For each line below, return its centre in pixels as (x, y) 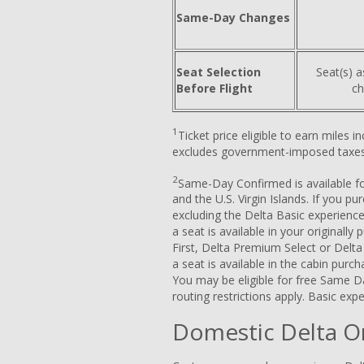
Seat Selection (219, 71)
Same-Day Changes (233, 17)
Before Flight (214, 88)
